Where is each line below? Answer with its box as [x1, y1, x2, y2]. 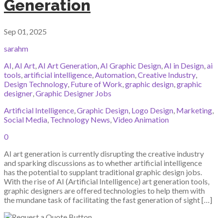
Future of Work [71, 79, 122, 89]
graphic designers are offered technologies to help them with [4, 186, 205, 196]
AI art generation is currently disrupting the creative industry [4, 149, 204, 159]
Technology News [50, 115, 110, 125]
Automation [95, 70, 135, 80]
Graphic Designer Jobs [36, 89, 111, 98]
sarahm [4, 44, 28, 54]
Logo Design [131, 106, 173, 115]
